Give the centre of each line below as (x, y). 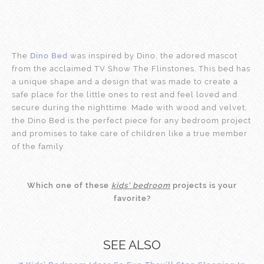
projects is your (204, 185)
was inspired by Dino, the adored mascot (153, 55)
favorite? (132, 198)
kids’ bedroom (141, 185)
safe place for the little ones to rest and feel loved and (125, 94)
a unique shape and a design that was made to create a (125, 81)
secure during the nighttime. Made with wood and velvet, (130, 107)
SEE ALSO (132, 245)
